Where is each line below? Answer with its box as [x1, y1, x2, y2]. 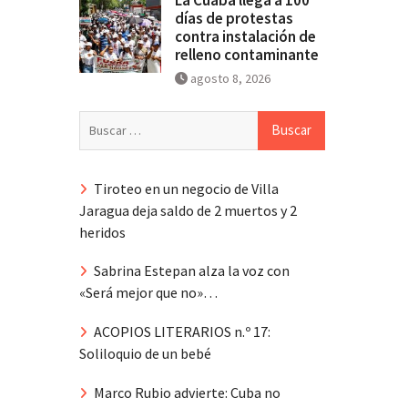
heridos [79, 222, 126, 241]
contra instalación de [175, 25, 316, 46]
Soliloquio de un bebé [79, 344, 211, 363]
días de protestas [175, 7, 293, 28]
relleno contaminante [175, 44, 319, 65]
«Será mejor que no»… [79, 283, 218, 302]
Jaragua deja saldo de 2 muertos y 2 [79, 200, 297, 219]
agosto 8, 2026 [190, 69, 270, 87]
